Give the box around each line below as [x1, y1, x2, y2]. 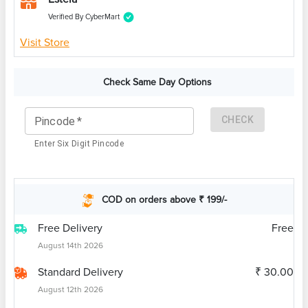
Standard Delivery [38, 265, 123, 280]
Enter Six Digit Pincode [34, 139, 124, 149]
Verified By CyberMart [48, 12, 120, 22]
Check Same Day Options [103, 76, 212, 89]
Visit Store [20, 36, 69, 50]
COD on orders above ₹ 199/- [102, 193, 227, 206]
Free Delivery [38, 221, 102, 236]
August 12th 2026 [38, 285, 103, 296]
